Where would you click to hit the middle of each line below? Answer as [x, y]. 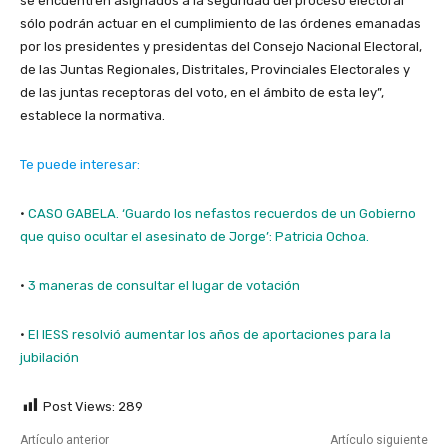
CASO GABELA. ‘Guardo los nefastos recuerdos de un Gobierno [222, 213]
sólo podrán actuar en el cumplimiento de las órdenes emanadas [220, 23]
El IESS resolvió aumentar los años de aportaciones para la [209, 334]
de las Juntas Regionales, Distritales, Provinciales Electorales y [215, 69]
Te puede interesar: [80, 164]
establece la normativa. [92, 115]
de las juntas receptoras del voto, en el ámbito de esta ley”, [202, 92]
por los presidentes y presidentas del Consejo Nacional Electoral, [221, 46]
